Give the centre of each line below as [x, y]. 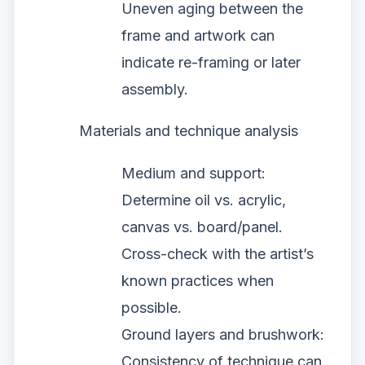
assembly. [155, 89]
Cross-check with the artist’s [218, 254]
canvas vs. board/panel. [202, 227]
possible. [152, 308]
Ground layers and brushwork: [223, 335]
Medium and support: [193, 174]
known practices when [198, 281]
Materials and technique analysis [189, 130]
